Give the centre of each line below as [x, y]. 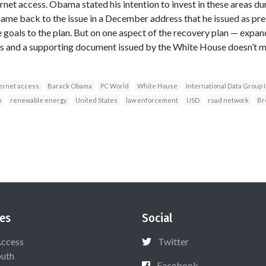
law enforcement [152, 100]
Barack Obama [69, 85]
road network [228, 100]
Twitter [173, 241]
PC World [114, 85]
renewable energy [38, 100]
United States [96, 100]
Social [157, 218]
